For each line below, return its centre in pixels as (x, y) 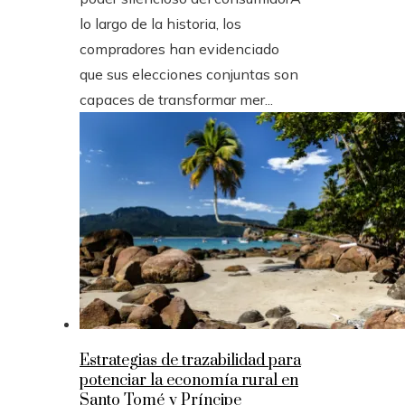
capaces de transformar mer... (176, 100)
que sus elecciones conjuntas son (189, 75)
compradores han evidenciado (179, 49)
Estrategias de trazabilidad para (190, 361)
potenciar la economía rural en (189, 381)
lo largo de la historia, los (160, 24)
